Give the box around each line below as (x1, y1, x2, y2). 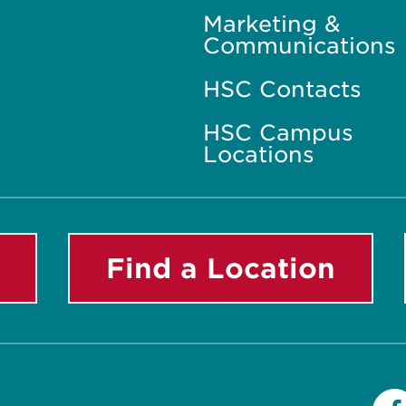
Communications (202, 32, 396, 59)
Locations (202, 140, 314, 168)
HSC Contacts (202, 75, 362, 102)
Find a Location (105, 251, 335, 285)
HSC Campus (202, 119, 353, 146)
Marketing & (202, 10, 341, 37)
